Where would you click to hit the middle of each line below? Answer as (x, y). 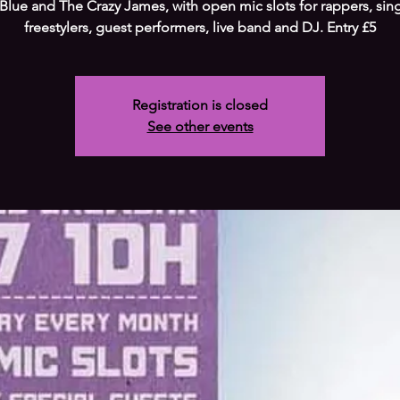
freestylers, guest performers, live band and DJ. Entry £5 (200, 27)
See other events (200, 126)
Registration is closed (200, 105)
